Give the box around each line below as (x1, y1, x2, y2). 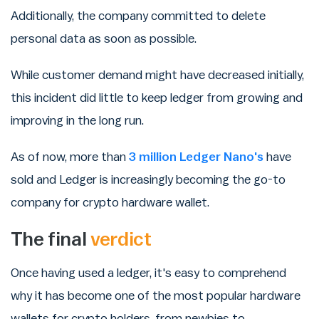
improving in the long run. (11, 115, 144, 127)
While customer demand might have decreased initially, (11, 69, 304, 81)
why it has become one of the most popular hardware (11, 290, 300, 303)
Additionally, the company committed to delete (11, 9, 266, 22)
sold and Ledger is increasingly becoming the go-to (11, 174, 286, 187)
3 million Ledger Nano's (129, 151, 263, 164)
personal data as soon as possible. (11, 32, 197, 45)
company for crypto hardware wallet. (11, 197, 209, 209)
